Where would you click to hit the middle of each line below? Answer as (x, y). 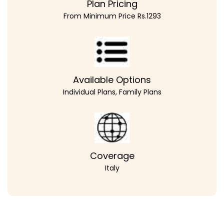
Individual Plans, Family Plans (112, 92)
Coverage (112, 155)
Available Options (112, 79)
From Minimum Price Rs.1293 (112, 16)
